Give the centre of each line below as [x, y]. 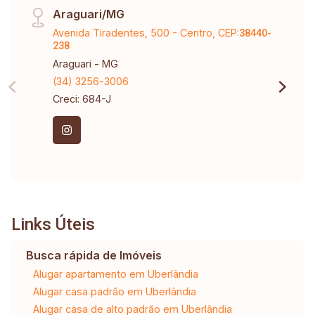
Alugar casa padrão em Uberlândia [114, 291]
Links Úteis [53, 224]
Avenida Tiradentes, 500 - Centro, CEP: [146, 32]
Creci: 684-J [82, 98]
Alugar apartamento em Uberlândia [115, 274]
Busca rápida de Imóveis [94, 255]
